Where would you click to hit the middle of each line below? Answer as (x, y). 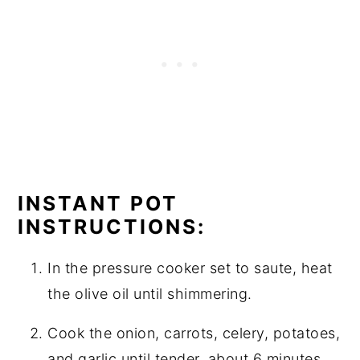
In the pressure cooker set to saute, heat (190, 268)
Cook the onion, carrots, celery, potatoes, (194, 333)
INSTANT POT (98, 203)
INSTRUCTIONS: (112, 226)
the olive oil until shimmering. (150, 293)
